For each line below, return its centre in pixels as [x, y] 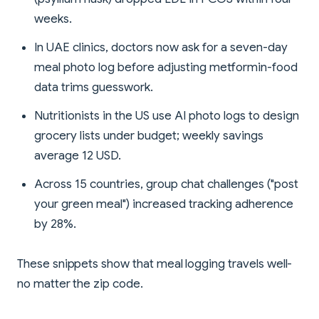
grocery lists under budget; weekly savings [149, 136]
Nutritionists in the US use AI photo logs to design [167, 116]
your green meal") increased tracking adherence [164, 204]
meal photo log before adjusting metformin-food [166, 68]
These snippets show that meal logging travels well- [155, 264]
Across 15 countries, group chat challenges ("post [166, 184]
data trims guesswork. [94, 88]
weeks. [53, 19]
